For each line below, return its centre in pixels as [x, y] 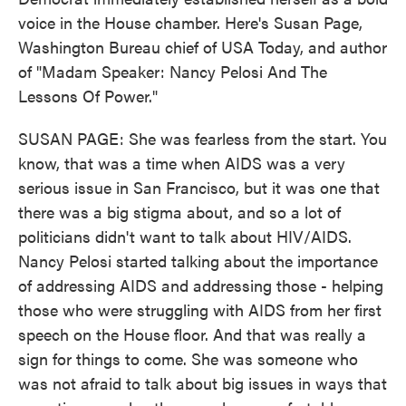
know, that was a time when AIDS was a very [182, 163]
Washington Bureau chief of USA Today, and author [203, 47]
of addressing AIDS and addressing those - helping [201, 285]
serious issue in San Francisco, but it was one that [199, 187]
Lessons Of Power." [88, 96]
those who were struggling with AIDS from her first [200, 309]
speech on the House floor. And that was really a [192, 334]
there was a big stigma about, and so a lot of [179, 212]
